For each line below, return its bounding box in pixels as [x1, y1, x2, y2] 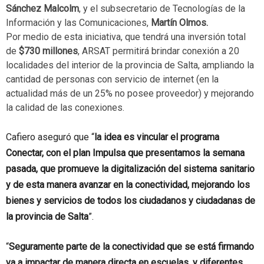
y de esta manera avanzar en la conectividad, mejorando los [6, 179, 250, 191]
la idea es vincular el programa [94, 131, 219, 143]
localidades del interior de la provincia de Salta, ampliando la [6, 60, 254, 71]
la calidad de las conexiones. [6, 102, 124, 114]
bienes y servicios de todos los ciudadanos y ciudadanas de [6, 195, 255, 207]
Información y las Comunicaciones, [6, 17, 151, 29]
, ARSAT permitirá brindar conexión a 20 [78, 45, 239, 57]
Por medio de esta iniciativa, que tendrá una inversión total [6, 31, 246, 43]
